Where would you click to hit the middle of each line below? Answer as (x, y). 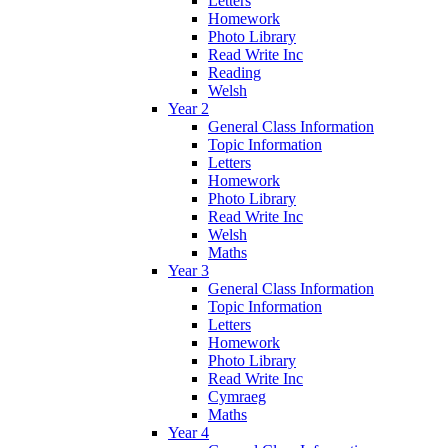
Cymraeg (237, 396)
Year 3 (188, 270)
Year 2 (188, 108)
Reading (234, 72)
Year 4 (188, 432)
